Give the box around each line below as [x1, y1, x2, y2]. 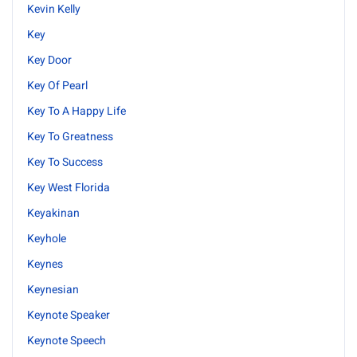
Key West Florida [27, 179, 110, 196]
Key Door [27, 52, 72, 69]
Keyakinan [27, 205, 80, 222]
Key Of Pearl [27, 77, 88, 94]
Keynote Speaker [27, 307, 110, 324]
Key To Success [27, 154, 103, 171]
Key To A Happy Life [27, 103, 126, 120]
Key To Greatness [27, 128, 113, 145]
